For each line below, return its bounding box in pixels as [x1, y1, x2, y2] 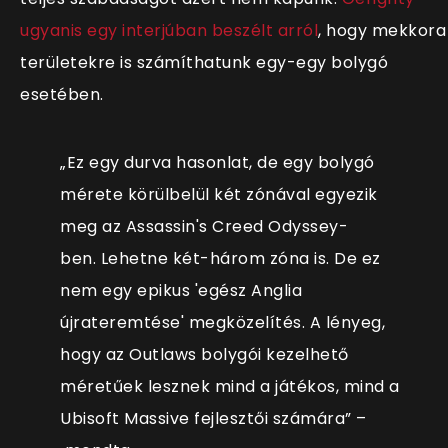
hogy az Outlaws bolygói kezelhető [60, 343, 349, 367]
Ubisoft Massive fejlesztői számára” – [60, 407, 367, 431]
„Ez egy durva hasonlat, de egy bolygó [60, 151, 375, 175]
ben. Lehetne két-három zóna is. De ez [60, 247, 381, 271]
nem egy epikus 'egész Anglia [60, 279, 302, 303]
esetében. [20, 83, 108, 107]
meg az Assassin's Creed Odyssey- [60, 215, 348, 239]
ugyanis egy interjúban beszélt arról [20, 19, 318, 43]
